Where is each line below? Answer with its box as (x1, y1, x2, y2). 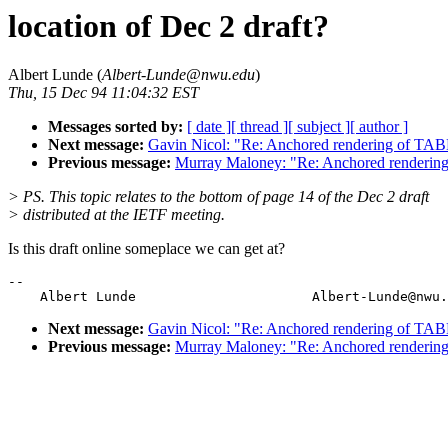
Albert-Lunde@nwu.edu (102, 66, 255, 84)
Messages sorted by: (48, 118, 183, 136)
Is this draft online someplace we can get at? (8, 240, 285, 258)
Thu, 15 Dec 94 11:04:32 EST (8, 84, 199, 102)
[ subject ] (288, 118, 350, 136)
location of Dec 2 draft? (8, 8, 329, 44)
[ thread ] (231, 118, 288, 136)
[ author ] (350, 118, 408, 136)
